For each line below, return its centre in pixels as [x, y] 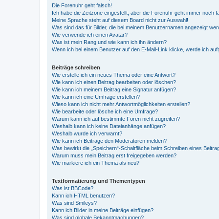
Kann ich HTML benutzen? [83, 195]
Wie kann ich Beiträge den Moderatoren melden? [109, 141]
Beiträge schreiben [76, 67]
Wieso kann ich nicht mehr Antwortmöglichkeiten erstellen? [121, 104]
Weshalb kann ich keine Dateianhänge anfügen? [109, 126]
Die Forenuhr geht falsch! [82, 5]
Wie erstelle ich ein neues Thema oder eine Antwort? [114, 75]
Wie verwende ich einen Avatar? [90, 34]
